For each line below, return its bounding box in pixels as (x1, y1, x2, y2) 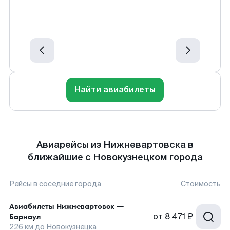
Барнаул (9, 212, 41, 222)
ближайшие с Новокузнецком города (27, 151, 203, 163)
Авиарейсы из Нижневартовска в (36, 139, 194, 151)
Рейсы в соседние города (9, 179, 101, 188)
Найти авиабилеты (74, 84, 156, 95)
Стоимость (181, 179, 221, 188)
